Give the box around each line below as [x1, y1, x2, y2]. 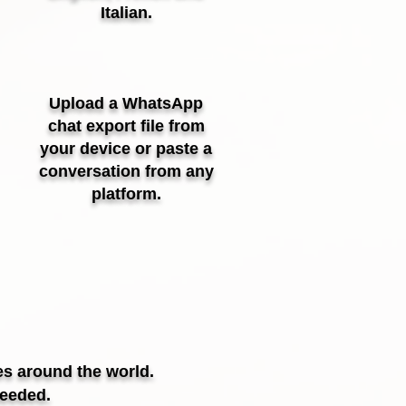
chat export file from [47, 117, 205, 135]
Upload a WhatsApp [49, 94, 203, 112]
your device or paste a [40, 140, 212, 158]
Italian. [100, 4, 152, 22]
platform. [91, 185, 161, 203]
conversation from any [38, 162, 214, 180]
